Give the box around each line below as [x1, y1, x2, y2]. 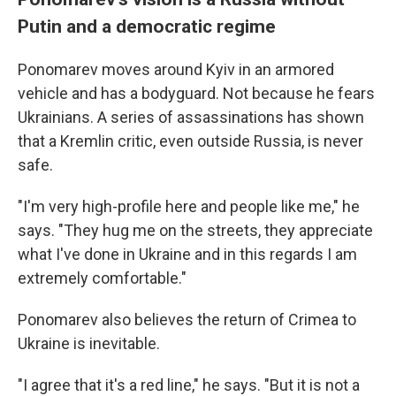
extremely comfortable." [18, 269, 187, 288]
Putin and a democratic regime [18, 15, 276, 38]
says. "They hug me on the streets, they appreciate [18, 221, 373, 240]
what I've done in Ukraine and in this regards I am [18, 245, 357, 264]
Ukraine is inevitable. [18, 334, 160, 354]
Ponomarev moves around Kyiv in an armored [18, 60, 334, 80]
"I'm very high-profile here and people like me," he [18, 197, 360, 217]
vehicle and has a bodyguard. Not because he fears [18, 84, 375, 103]
